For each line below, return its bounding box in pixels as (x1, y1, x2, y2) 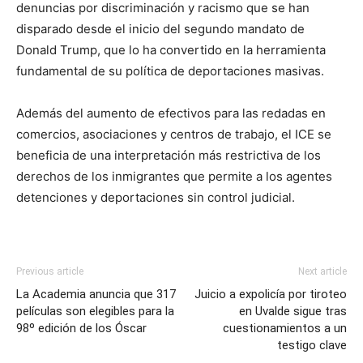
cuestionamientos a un (223, 320, 347, 335)
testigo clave (277, 337, 347, 352)
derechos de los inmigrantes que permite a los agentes (16, 168, 332, 184)
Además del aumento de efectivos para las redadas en (16, 105, 326, 121)
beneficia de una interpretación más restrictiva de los (16, 147, 321, 163)
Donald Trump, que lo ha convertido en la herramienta (16, 41, 326, 58)
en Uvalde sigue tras (239, 303, 347, 318)
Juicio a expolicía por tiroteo (194, 286, 347, 301)
